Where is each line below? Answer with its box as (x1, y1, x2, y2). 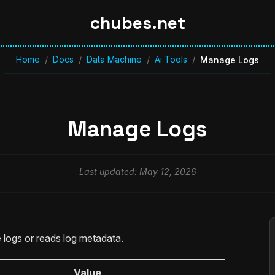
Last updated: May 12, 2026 (79, 166, 196, 177)
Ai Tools (155, 54, 187, 64)
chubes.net (90, 12, 185, 34)
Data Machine (87, 54, 142, 64)
